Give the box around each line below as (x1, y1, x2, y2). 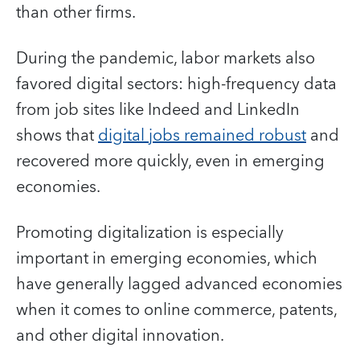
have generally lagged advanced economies (16, 270, 342, 298)
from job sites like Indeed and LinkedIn (16, 96, 300, 124)
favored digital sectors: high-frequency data (16, 70, 337, 98)
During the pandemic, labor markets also (16, 44, 315, 72)
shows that (16, 121, 98, 149)
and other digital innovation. (16, 321, 224, 350)
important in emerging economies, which (16, 244, 317, 272)
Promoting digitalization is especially (16, 219, 284, 247)
